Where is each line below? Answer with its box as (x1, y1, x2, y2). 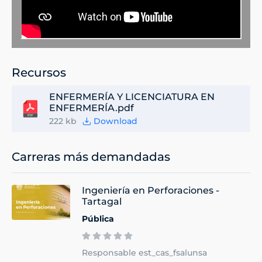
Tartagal (82, 195, 122, 207)
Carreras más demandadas (12, 149, 170, 164)
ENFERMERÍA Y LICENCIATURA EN (49, 91, 215, 102)
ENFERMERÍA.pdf (49, 102, 134, 113)
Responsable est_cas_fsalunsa (82, 247, 207, 258)
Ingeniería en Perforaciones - (82, 184, 219, 196)
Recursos (12, 65, 66, 80)
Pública (82, 213, 114, 224)
